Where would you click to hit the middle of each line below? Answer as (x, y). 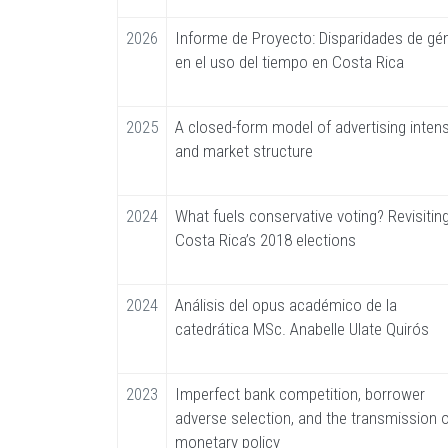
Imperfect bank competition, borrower (300, 394)
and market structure (244, 151)
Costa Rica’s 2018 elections (265, 240)
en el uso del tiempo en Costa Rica (289, 62)
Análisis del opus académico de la (286, 305)
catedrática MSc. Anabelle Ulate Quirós (302, 329)
